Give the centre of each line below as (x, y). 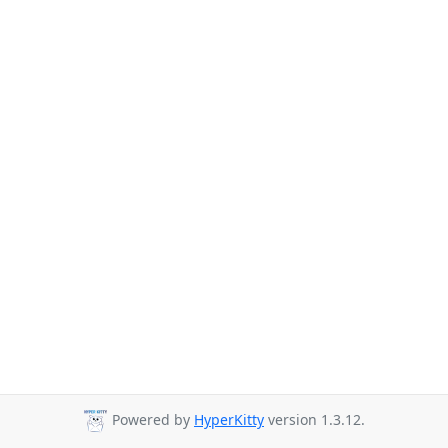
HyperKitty (229, 420)
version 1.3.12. (314, 420)
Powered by (151, 420)
